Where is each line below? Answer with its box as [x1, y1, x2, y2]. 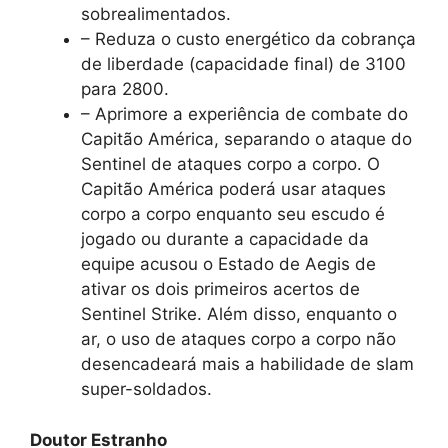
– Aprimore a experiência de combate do [81, 104, 408, 125]
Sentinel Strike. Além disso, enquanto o [81, 304, 397, 325]
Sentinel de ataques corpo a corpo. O [81, 154, 380, 175]
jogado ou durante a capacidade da [81, 229, 369, 250]
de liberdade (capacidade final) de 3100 [81, 54, 406, 75]
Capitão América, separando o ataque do [81, 129, 412, 150]
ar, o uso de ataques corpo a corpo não [81, 329, 396, 350]
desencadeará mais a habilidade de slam [81, 354, 414, 375]
